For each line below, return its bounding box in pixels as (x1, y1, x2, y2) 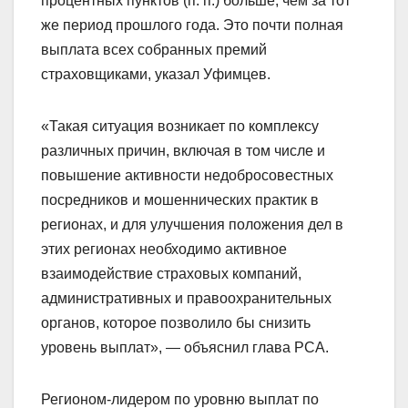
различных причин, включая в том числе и (41, 143, 325, 159)
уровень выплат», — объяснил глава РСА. (41, 340, 329, 356)
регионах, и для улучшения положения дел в (41, 217, 343, 233)
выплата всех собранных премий (41, 42, 267, 58)
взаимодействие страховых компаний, (41, 266, 301, 282)
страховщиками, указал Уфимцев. (41, 66, 270, 83)
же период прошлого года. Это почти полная (41, 17, 343, 34)
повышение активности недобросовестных (41, 168, 333, 184)
